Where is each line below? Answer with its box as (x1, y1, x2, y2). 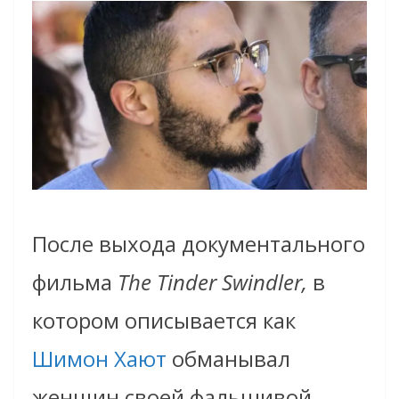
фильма (32, 266, 118, 297)
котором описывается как (32, 305, 296, 335)
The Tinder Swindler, (118, 266, 307, 297)
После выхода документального (32, 228, 365, 258)
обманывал (167, 343, 290, 373)
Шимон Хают (32, 343, 167, 373)
